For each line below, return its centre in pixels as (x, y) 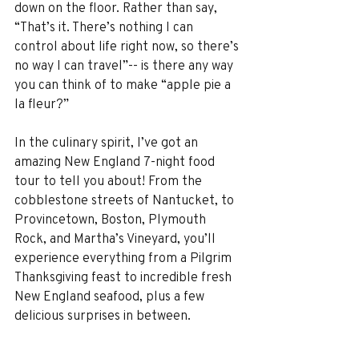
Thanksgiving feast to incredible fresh (125, 276)
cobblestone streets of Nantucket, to (126, 200)
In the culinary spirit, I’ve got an (108, 142)
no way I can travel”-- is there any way (125, 65)
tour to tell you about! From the (110, 180)
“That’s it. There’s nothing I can (105, 26)
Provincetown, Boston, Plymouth (112, 219)
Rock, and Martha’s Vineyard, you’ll (117, 238)
